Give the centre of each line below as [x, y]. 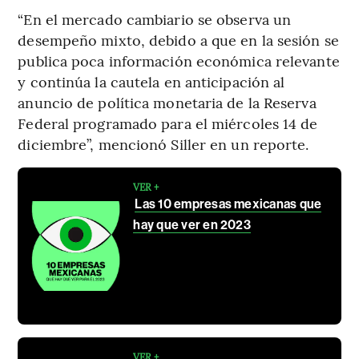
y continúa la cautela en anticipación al [151, 81]
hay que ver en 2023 [192, 224]
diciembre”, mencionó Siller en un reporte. [163, 143]
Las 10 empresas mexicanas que [228, 204]
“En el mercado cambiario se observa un [155, 18]
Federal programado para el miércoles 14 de [168, 123]
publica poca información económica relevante [179, 60]
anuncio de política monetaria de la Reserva [167, 102]
